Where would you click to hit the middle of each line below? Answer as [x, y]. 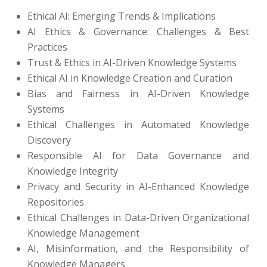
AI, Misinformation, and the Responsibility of [138, 249]
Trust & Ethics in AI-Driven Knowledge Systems [132, 63]
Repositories [56, 202]
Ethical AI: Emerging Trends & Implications [122, 16]
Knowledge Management [83, 233]
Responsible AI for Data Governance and [138, 156]
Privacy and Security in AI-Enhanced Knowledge [138, 187]
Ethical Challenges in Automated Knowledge [138, 125]
